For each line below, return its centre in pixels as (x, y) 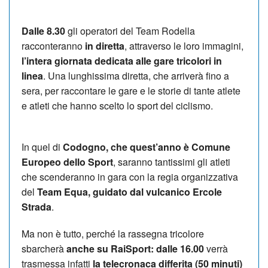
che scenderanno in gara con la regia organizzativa (130, 176)
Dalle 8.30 (43, 31)
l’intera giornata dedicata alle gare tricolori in (122, 60)
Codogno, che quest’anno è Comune (147, 147)
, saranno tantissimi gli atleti (172, 162)
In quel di (42, 147)
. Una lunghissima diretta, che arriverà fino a (136, 75)
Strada (36, 206)
